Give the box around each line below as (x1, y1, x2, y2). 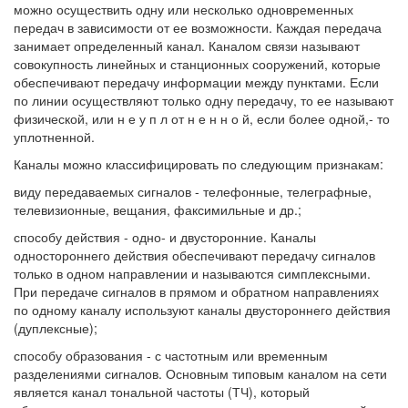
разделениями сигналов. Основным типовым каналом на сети (14, 364, 387, 382)
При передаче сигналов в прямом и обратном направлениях (14, 282, 379, 301)
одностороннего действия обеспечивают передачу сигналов (14, 246, 375, 264)
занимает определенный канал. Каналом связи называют (14, 36, 360, 55)
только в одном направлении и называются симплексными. (14, 264, 371, 282)
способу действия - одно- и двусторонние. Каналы (14, 228, 316, 246)
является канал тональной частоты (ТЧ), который (14, 382, 310, 401)
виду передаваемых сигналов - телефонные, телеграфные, (14, 182, 372, 200)
